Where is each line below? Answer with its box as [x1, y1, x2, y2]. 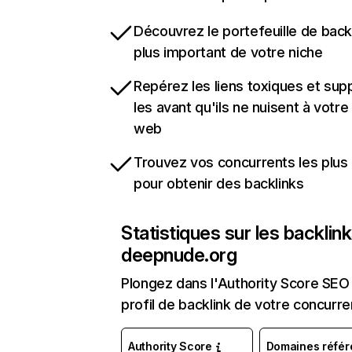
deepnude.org [121, 244, 237, 267]
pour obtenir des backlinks [134, 175, 304, 192]
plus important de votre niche [134, 44, 323, 61]
